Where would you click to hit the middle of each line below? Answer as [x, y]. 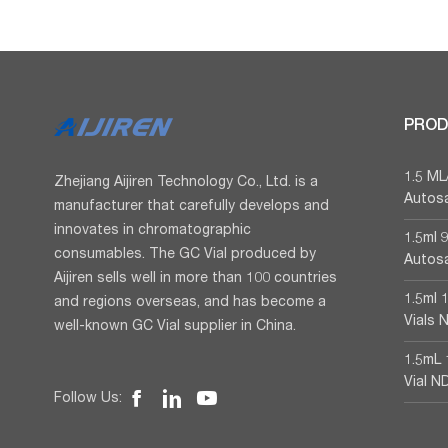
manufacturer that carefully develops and [191, 207]
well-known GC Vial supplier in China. [174, 327]
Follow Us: [87, 398]
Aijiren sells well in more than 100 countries [195, 279]
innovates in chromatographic [152, 231]
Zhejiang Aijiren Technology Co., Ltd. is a [185, 183]
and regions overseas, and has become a [189, 303]
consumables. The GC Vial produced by [184, 255]
